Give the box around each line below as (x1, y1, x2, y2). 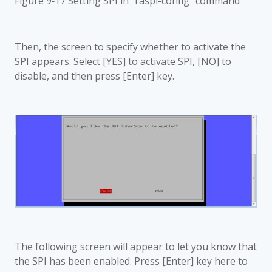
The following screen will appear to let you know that (15, 240, 257, 254)
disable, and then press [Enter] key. (15, 69, 174, 83)
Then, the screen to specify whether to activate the (15, 40, 246, 53)
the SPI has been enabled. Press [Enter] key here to (15, 254, 248, 268)
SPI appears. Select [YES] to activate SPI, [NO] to (15, 55, 231, 68)
